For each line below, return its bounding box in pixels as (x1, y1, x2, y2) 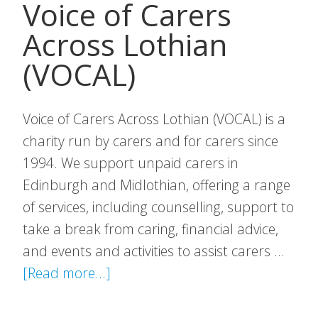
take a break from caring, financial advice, (23, 219, 278, 238)
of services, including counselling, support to (23, 197, 294, 216)
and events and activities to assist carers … (23, 241, 285, 261)
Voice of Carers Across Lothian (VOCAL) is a (23, 109, 285, 128)
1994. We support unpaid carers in (23, 153, 238, 172)
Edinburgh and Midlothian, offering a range (23, 175, 290, 194)
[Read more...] (23, 263, 111, 283)
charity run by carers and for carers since (23, 131, 278, 150)
